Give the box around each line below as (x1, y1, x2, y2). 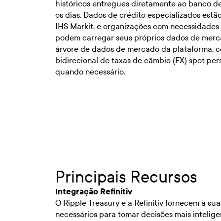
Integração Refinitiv (55, 186, 132, 196)
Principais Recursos (55, 167, 197, 186)
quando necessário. (55, 67, 125, 76)
